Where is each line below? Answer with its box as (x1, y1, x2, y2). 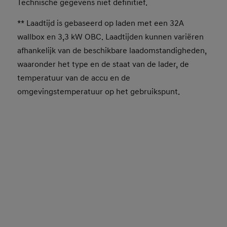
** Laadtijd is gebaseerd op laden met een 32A (17, 18, 184, 28)
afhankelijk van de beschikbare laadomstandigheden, (17, 45, 207, 56)
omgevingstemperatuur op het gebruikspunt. (17, 86, 180, 97)
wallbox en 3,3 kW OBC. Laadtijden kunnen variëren (17, 31, 204, 42)
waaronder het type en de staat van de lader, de (17, 59, 190, 69)
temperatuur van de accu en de (17, 72, 131, 83)
